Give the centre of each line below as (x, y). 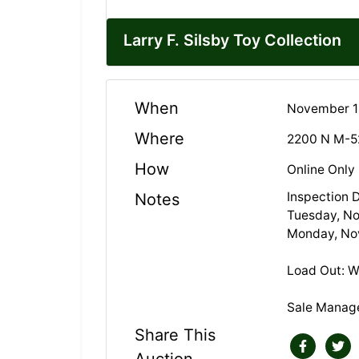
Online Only (321, 169)
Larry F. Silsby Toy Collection (232, 40)
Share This (175, 335)
